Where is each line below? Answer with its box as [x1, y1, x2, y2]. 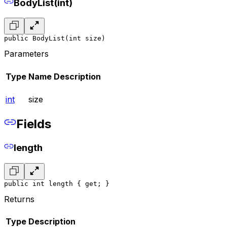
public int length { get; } [4, 179, 109, 187]
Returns [4, 194, 34, 204]
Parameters [4, 49, 49, 59]
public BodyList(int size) [4, 34, 105, 43]
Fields [16, 117, 51, 132]
